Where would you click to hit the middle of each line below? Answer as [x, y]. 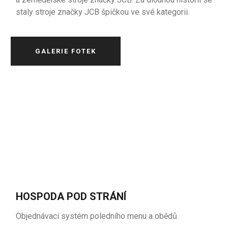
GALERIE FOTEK [66, 51]
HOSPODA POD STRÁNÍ [71, 196]
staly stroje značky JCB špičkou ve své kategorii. [103, 12]
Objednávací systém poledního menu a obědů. [97, 216]
